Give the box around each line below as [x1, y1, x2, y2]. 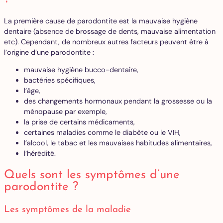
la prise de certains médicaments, [24, 117, 137, 127]
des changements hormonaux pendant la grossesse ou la [24, 97, 212, 106]
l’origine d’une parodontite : [4, 47, 96, 57]
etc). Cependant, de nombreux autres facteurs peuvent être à [4, 37, 209, 46]
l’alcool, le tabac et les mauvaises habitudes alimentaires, [24, 138, 214, 148]
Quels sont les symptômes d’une [4, 169, 180, 181]
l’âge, [24, 86, 42, 96]
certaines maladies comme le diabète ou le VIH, [24, 128, 183, 137]
